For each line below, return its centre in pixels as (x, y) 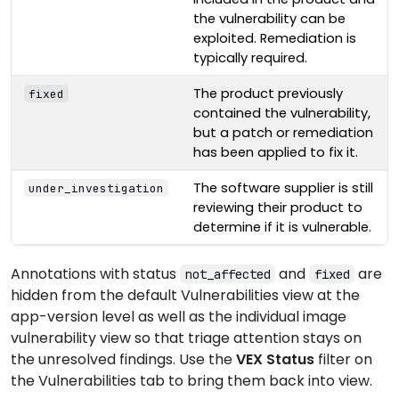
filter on (343, 359)
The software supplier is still (283, 187)
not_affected (228, 274)
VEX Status (275, 359)
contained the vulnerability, (281, 113)
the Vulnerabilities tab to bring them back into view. (191, 380)
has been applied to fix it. (275, 152)
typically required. (250, 57)
